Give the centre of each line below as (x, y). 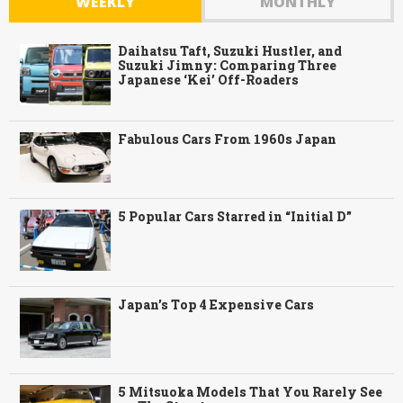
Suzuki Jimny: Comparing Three (228, 66)
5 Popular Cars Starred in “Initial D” (235, 217)
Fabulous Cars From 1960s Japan (228, 139)
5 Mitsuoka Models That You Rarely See (251, 392)
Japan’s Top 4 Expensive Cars (216, 304)
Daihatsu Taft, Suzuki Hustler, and (230, 51)
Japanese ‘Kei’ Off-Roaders (209, 80)
